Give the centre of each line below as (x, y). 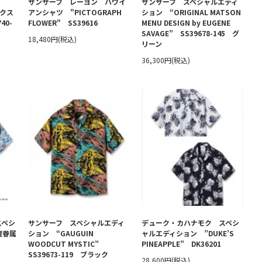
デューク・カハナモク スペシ (190, 223)
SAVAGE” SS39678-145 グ (190, 33)
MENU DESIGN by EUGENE (186, 23)
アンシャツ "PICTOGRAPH (75, 12)
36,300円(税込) (166, 60)
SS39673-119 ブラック (68, 254)
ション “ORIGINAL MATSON (191, 12)
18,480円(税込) (52, 39)
